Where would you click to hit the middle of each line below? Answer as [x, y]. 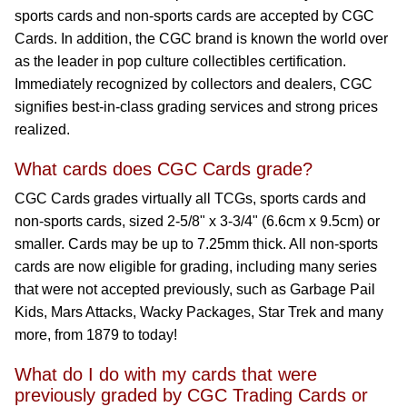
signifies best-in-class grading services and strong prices [196, 107]
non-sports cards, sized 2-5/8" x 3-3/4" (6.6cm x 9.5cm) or [197, 221]
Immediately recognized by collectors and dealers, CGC [194, 84]
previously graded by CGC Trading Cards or [191, 395]
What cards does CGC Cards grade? [164, 169]
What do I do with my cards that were [166, 374]
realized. [42, 129]
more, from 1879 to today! [96, 335]
